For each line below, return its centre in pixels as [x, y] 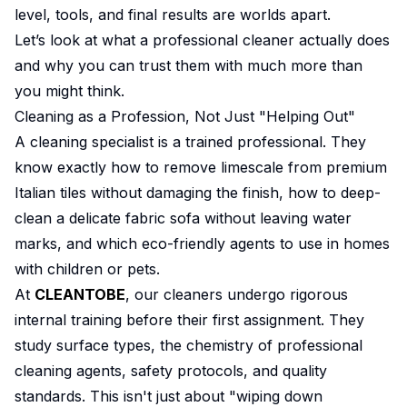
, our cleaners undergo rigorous [237, 295]
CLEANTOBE [80, 295]
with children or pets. [87, 269]
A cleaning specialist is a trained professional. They [190, 142]
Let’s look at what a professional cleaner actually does [202, 40]
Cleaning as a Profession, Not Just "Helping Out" [185, 117]
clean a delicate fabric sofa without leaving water [183, 218]
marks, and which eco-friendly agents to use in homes [202, 244]
